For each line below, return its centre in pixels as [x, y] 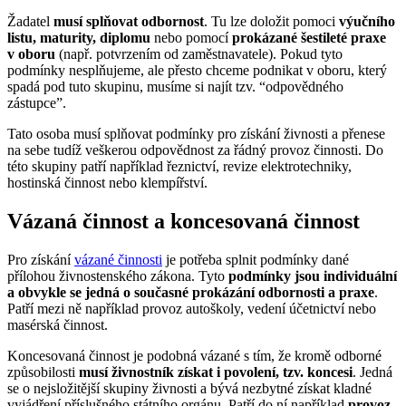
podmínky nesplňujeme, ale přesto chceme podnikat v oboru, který [197, 71]
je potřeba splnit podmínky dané [256, 259]
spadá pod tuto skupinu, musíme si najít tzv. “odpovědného [175, 87]
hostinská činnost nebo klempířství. [107, 183]
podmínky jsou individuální [313, 275]
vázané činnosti [118, 259]
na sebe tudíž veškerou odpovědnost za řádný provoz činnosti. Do [195, 150]
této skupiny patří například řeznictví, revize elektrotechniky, [179, 167]
